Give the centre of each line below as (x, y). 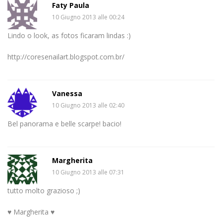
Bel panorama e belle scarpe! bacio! (64, 123)
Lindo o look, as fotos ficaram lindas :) (69, 35)
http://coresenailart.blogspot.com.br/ (66, 56)
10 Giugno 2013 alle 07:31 (88, 172)
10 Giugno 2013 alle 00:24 (88, 17)
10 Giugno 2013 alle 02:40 (88, 105)
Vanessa (67, 93)
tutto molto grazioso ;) (44, 190)
